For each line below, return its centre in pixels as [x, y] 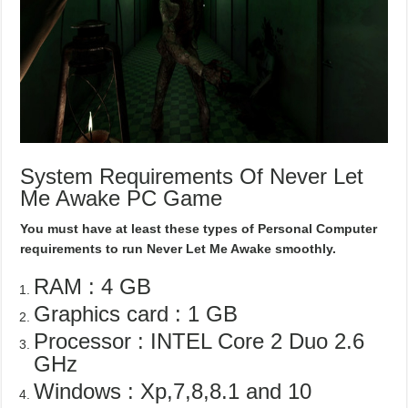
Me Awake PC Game [122, 199]
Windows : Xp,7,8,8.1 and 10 [173, 392]
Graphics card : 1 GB [136, 314]
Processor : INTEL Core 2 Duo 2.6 [199, 342]
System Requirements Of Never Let [192, 177]
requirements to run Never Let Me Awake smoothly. [178, 249]
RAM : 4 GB [93, 287]
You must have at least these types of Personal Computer [199, 229]
